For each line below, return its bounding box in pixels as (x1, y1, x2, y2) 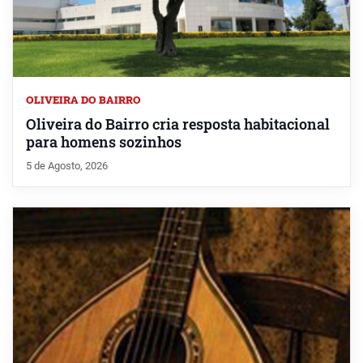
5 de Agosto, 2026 (26, 160, 108, 173)
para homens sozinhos (26, 133, 181, 152)
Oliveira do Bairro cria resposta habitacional (26, 115, 330, 135)
